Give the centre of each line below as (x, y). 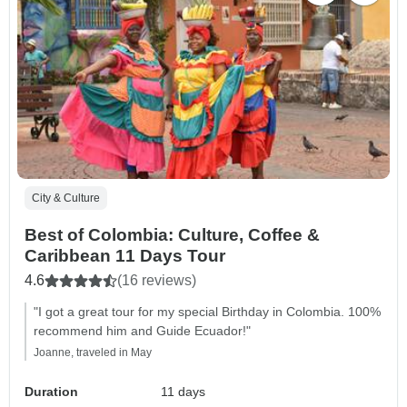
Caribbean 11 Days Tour (125, 255)
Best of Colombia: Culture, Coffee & (172, 234)
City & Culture (66, 198)
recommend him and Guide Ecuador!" (142, 330)
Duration (51, 391)
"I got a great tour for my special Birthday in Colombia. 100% (207, 311)
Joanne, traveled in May (93, 352)
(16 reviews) (157, 280)
